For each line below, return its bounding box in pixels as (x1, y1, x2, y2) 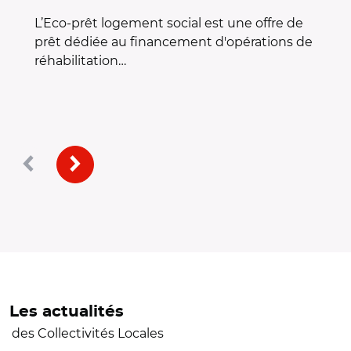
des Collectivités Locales (12, 326, 164, 342)
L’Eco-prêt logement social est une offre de (34, 16, 303, 31)
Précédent (22, 157, 82, 169)
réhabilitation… (34, 53, 126, 69)
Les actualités (9, 304, 124, 320)
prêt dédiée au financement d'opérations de (34, 34, 313, 50)
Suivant (69, 157, 113, 169)
